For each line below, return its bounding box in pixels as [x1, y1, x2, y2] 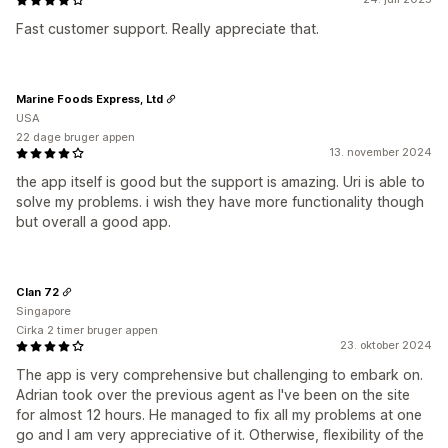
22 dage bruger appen [16, 130, 135, 144]
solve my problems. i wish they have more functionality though [16, 193, 424, 210]
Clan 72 [16, 284, 59, 299]
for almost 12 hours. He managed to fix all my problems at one [16, 406, 422, 423]
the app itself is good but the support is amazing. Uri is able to [16, 173, 425, 190]
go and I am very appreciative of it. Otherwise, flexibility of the [16, 426, 424, 443]
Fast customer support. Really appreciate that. [16, 20, 319, 37]
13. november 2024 [329, 145, 432, 159]
